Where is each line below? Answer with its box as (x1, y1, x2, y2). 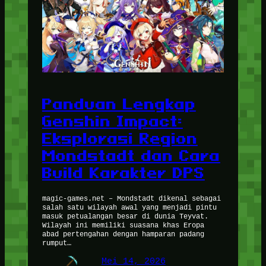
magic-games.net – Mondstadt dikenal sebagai (42, 193, 221, 202)
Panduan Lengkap (42, 96, 196, 113)
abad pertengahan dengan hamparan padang (42, 229, 204, 238)
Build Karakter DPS (42, 164, 205, 182)
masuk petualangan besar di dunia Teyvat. (42, 211, 208, 220)
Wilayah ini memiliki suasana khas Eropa (42, 220, 204, 229)
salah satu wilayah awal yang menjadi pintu (42, 202, 217, 211)
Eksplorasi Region (42, 130, 198, 147)
